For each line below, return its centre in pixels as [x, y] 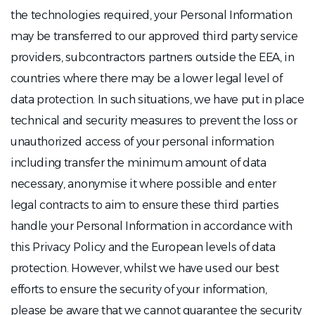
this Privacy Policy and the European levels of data [143, 247]
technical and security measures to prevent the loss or [154, 121]
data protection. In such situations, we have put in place [157, 99]
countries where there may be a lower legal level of [147, 78]
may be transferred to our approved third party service [154, 36]
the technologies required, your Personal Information [152, 15]
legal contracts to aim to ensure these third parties [145, 205]
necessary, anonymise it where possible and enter [143, 184]
